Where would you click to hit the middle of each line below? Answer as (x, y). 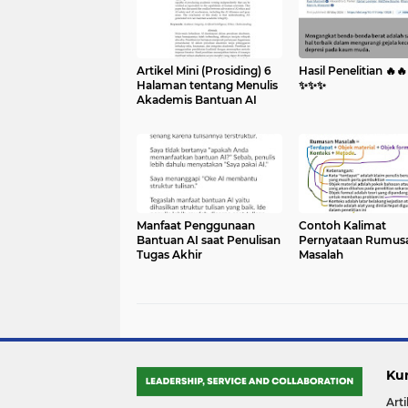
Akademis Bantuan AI (197, 99)
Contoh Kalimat (342, 225)
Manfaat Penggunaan (196, 225)
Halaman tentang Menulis (207, 85)
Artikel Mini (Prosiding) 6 (204, 70)
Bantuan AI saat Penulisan (209, 240)
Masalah (321, 254)
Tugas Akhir (169, 254)
